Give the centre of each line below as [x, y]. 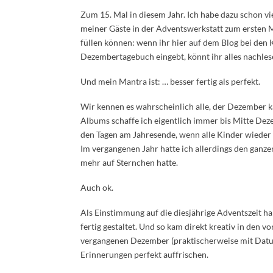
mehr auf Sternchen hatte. [129, 162]
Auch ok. [97, 187]
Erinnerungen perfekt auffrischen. [144, 254]
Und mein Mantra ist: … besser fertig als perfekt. [170, 81]
